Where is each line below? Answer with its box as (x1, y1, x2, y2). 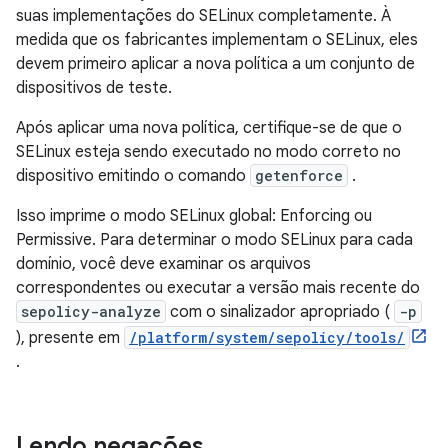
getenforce (255, 166, 343, 185)
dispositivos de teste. (16, 78, 172, 98)
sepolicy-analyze (21, 302, 161, 321)
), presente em (16, 328, 124, 348)
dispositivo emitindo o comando (16, 166, 250, 186)
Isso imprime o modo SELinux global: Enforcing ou (16, 206, 372, 226)
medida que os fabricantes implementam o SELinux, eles (16, 30, 418, 50)
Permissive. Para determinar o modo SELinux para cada (16, 230, 413, 250)
